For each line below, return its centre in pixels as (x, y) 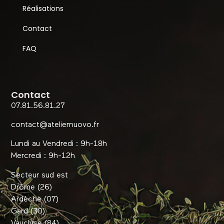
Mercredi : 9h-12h (43, 156)
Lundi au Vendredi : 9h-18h (59, 144)
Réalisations (43, 9)
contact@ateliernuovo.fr (55, 125)
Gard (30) (28, 211)
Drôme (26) (32, 187)
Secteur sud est (40, 175)
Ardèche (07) (35, 199)
